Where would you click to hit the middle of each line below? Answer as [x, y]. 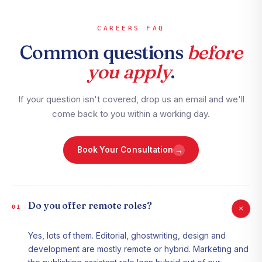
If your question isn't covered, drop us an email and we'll [131, 99]
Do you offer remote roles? [90, 206]
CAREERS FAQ [131, 29]
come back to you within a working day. [131, 114]
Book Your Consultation [125, 150]
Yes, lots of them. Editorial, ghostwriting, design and [127, 236]
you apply [129, 72]
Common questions [104, 53]
